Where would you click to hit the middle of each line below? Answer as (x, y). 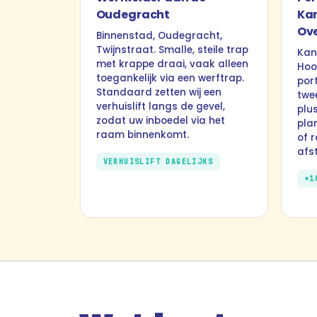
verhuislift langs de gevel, (160, 106)
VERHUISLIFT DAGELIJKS (158, 162)
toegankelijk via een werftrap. (170, 78)
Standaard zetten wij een (158, 92)
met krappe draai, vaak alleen (172, 64)
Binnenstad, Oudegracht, (159, 36)
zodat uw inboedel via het (160, 121)
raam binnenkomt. (142, 135)
